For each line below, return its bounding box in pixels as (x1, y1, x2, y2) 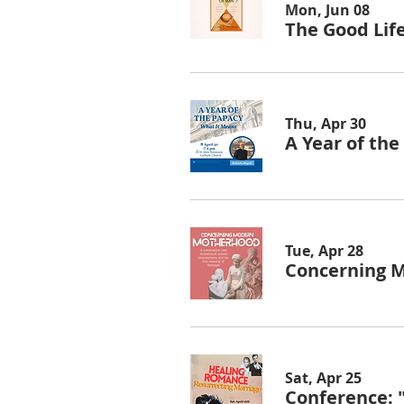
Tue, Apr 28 (285, 240, 363, 261)
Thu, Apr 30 (285, 113, 366, 133)
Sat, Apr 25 (285, 367, 362, 388)
